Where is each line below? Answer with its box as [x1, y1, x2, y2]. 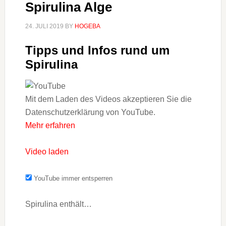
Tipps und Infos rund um [25, 43, 169, 58]
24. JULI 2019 [25, 23, 64, 30]
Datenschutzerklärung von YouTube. [25, 108, 155, 117]
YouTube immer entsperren [33, 175, 112, 183]
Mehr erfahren [25, 121, 75, 130]
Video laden [25, 147, 69, 156]
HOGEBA [74, 23, 100, 30]
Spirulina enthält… [25, 200, 92, 209]
